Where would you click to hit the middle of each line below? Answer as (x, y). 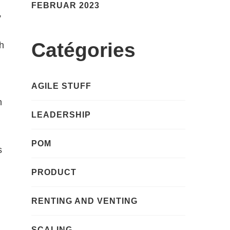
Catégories (83, 50)
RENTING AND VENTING (84, 201)
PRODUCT (54, 172)
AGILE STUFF (61, 86)
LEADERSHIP (61, 114)
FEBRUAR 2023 (65, 6)
